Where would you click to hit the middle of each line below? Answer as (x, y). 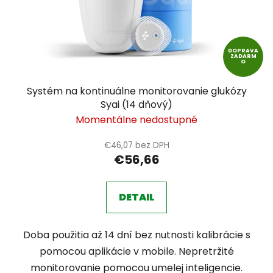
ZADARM (243, 56)
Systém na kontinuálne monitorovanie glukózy (136, 91)
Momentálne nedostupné (136, 120)
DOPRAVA (243, 51)
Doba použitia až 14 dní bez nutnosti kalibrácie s (136, 235)
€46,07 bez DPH (136, 146)
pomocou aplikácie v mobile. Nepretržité (136, 252)
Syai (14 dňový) (136, 105)
